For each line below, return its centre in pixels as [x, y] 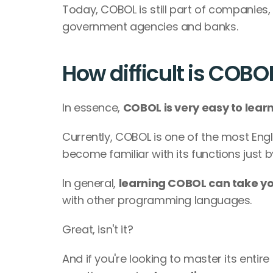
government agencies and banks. [150, 27]
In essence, [93, 108]
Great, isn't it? [98, 229]
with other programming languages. [157, 200]
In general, [90, 183]
